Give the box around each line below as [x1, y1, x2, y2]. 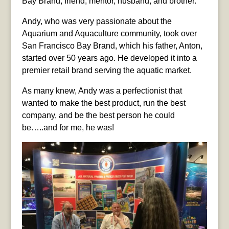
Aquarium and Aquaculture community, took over [21, 29, 197, 38]
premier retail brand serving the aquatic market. [21, 66, 192, 75]
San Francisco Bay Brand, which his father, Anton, [21, 41, 202, 51]
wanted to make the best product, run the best [21, 99, 186, 108]
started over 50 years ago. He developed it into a [21, 54, 197, 63]
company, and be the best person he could [21, 111, 175, 120]
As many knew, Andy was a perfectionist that [21, 86, 182, 96]
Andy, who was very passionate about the [21, 17, 172, 26]
